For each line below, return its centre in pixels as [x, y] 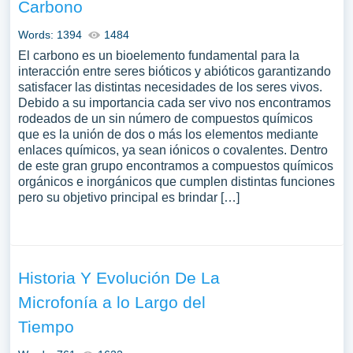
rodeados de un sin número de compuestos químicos [165, 119]
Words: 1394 [50, 35]
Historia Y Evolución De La [119, 278]
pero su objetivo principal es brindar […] [128, 197]
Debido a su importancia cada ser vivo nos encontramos [174, 103]
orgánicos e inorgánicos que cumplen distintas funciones [176, 182]
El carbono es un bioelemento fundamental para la [158, 56]
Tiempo [46, 327]
